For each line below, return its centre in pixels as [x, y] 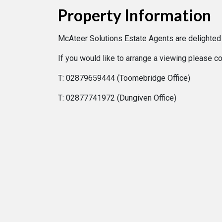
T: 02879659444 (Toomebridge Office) [124, 78]
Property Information [135, 15]
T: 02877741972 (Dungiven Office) [117, 98]
